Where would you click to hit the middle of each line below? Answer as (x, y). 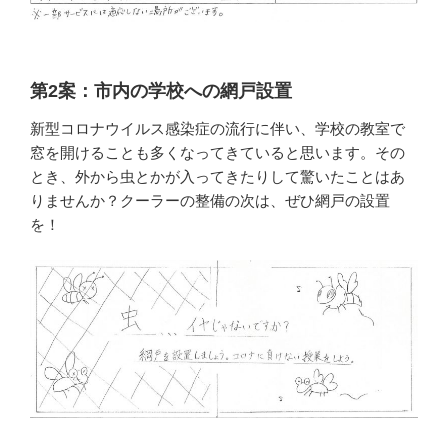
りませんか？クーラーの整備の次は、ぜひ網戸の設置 (210, 201)
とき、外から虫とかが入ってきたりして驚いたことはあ (217, 177)
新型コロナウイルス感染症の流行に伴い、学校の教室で (217, 129)
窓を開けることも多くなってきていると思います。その (217, 153)
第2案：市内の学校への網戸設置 (161, 90)
